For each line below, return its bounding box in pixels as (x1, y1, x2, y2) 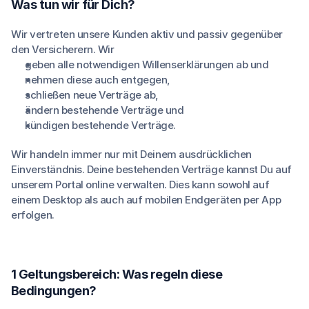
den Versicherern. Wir (11, 43, 114, 56)
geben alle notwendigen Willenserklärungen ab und (25, 58, 269, 71)
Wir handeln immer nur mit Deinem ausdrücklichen (11, 148, 252, 161)
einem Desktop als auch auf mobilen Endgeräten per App (11, 193, 281, 206)
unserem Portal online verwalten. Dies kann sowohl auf (11, 178, 270, 191)
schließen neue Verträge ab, (25, 88, 159, 101)
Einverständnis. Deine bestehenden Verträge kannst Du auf (11, 163, 292, 176)
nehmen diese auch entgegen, (25, 73, 170, 86)
